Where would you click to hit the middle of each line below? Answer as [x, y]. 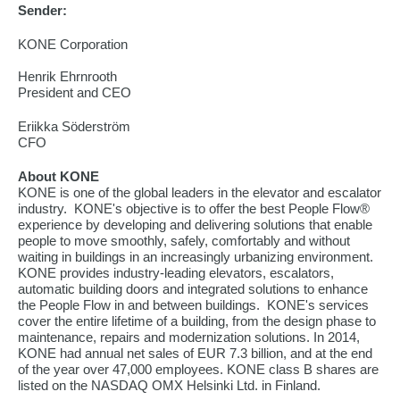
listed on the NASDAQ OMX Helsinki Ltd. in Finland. [169, 385]
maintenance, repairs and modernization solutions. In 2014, [189, 337]
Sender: [42, 10]
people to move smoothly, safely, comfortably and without [184, 241]
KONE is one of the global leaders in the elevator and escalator [200, 192]
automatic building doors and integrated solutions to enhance [193, 289]
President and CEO [76, 92]
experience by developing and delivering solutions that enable [195, 225]
